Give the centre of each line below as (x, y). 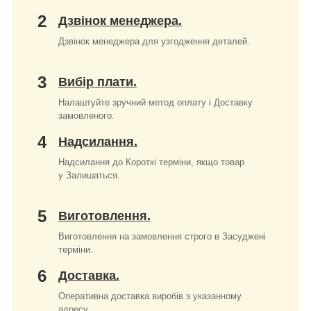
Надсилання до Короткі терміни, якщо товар (151, 162)
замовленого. (86, 116)
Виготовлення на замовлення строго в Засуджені (162, 237)
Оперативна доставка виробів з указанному (150, 296)
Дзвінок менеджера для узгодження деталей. (154, 42)
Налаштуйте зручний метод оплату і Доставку (155, 103)
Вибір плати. (98, 82)
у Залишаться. (89, 176)
